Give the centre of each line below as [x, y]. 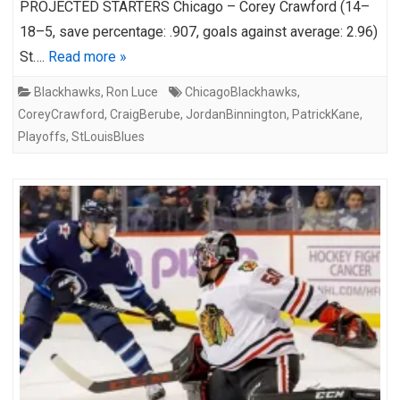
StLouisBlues [108, 136]
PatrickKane [326, 114]
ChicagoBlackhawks [241, 92]
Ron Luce [132, 92]
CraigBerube [145, 114]
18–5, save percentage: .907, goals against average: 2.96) [199, 31]
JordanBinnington [236, 114]
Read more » [87, 56]
